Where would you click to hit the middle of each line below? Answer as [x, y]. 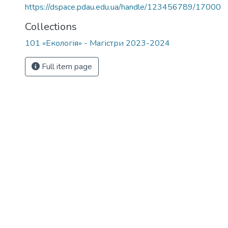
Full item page [66, 67]
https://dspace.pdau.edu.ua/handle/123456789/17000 [123, 7]
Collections [51, 27]
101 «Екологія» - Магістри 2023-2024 [97, 43]
